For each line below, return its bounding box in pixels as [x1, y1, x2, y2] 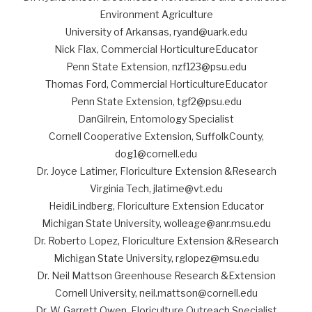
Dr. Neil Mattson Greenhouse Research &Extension [36, 269, 276, 281]
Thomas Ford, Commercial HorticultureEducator [45, 77, 267, 90]
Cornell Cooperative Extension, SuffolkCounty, [48, 130, 264, 142]
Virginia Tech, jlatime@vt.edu [89, 182, 223, 194]
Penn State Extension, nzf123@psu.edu [65, 60, 247, 72]
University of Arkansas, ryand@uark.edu [65, 25, 247, 38]
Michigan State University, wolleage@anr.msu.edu [41, 217, 271, 229]
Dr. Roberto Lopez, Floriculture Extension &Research [33, 234, 279, 247]
